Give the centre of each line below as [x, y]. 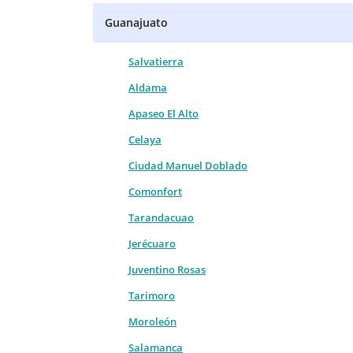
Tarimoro [152, 295]
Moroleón [152, 321]
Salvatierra [156, 61]
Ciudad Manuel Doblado [188, 165]
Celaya [145, 139]
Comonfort [155, 191]
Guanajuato [136, 22]
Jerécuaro [152, 243]
